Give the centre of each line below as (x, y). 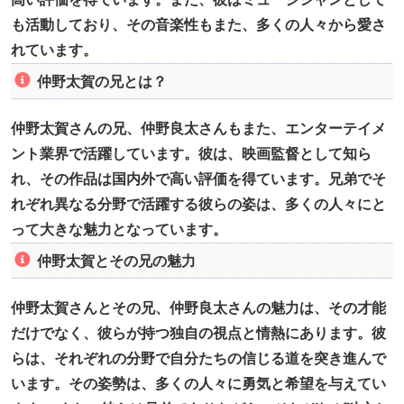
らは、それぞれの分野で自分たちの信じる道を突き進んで (198, 359)
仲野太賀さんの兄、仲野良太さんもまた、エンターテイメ (198, 129)
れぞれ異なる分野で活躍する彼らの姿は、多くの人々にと (198, 205)
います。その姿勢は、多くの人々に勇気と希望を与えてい (198, 384)
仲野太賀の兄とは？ (101, 81)
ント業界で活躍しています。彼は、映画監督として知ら (191, 154)
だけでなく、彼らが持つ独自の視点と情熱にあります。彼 (198, 334)
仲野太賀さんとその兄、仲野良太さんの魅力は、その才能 (198, 308)
